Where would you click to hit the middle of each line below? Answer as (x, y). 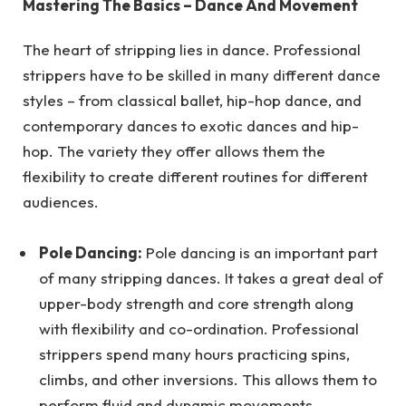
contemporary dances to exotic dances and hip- (191, 125)
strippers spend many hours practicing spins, (194, 354)
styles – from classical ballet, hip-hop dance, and (192, 100)
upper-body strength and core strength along (196, 303)
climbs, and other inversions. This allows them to (208, 379)
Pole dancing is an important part (260, 252)
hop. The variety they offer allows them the (174, 150)
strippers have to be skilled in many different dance (202, 74)
